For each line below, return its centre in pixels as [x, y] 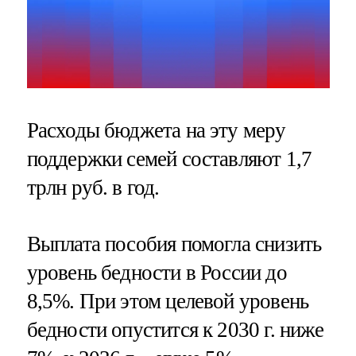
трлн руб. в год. [93, 188]
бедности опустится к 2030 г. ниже [175, 330]
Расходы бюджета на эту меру [156, 131]
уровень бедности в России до [157, 273]
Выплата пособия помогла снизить [174, 244]
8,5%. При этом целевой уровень [168, 302]
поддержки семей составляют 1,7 [169, 159]
